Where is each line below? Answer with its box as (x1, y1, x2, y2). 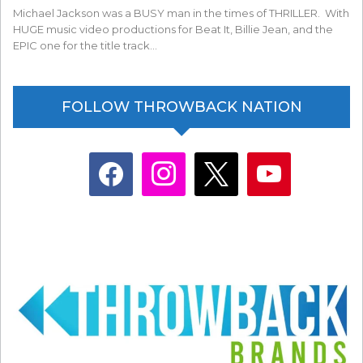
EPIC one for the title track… (13, 38, 157, 52)
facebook (88, 154, 135, 167)
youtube (246, 154, 284, 167)
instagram (140, 154, 188, 167)
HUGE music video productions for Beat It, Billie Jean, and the (13, 22, 333, 36)
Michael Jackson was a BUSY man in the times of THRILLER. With (13, 6, 349, 19)
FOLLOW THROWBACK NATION (61, 97, 302, 116)
